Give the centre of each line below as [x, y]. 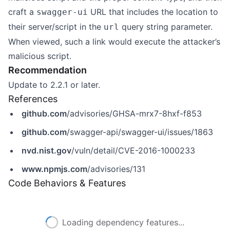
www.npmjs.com [54, 169]
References [33, 99]
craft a [22, 12]
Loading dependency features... [123, 222]
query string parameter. [166, 27]
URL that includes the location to [153, 12]
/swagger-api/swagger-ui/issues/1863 [140, 132]
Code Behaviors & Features [67, 183]
